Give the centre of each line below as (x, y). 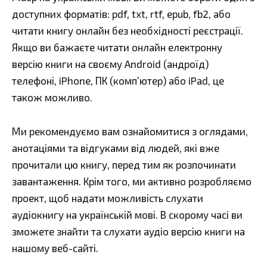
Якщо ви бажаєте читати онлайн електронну (117, 47)
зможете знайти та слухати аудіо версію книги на (128, 232)
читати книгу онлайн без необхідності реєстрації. (128, 31)
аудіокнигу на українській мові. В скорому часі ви (127, 215)
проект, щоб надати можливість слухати (108, 198)
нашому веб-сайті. (55, 248)
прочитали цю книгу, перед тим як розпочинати (124, 165)
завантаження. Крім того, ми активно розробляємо (132, 181)
